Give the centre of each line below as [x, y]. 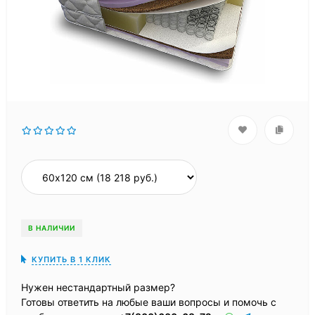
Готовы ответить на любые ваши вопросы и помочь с [149, 302]
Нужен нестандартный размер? [98, 287]
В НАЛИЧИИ [52, 228]
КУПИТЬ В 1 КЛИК [71, 259]
